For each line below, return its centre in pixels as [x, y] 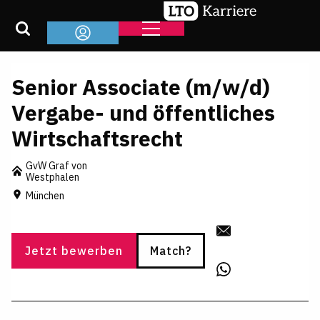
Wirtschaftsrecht [97, 138]
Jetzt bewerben [74, 250]
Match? [171, 250]
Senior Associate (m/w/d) [141, 87]
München [45, 195]
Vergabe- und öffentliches [143, 112]
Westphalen [52, 177]
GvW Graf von [56, 166]
